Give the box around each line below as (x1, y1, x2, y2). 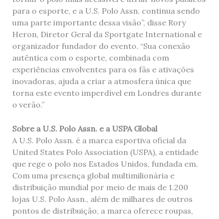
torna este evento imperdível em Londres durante (12, 88, 201, 98)
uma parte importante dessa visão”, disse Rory (12, 17, 186, 27)
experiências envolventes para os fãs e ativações (12, 64, 194, 74)
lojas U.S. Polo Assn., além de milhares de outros (12, 194, 193, 204)
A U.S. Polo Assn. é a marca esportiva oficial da (12, 135, 186, 146)
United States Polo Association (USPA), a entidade (12, 147, 198, 157)
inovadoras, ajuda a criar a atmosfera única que (12, 76, 191, 86)
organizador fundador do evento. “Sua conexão (12, 41, 190, 51)
